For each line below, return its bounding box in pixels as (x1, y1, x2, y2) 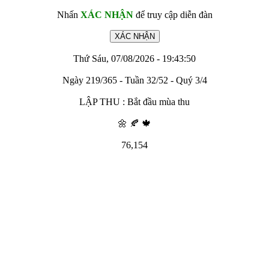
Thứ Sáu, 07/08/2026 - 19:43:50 (73, 53, 196, 64)
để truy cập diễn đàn (133, 10, 213, 20)
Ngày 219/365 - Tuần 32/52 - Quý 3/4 (62, 75, 207, 85)
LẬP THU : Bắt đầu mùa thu (79, 97, 190, 107)
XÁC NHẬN (80, 10, 133, 20)
